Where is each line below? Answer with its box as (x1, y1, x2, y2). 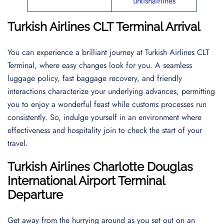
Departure (7, 187, 63, 202)
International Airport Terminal (7, 173, 165, 188)
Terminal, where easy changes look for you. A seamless (7, 59, 192, 71)
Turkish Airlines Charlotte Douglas (7, 159, 193, 174)
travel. (7, 137, 30, 149)
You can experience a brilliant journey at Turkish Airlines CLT (7, 46, 209, 58)
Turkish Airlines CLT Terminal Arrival (7, 19, 203, 34)
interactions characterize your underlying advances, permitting (7, 85, 215, 97)
